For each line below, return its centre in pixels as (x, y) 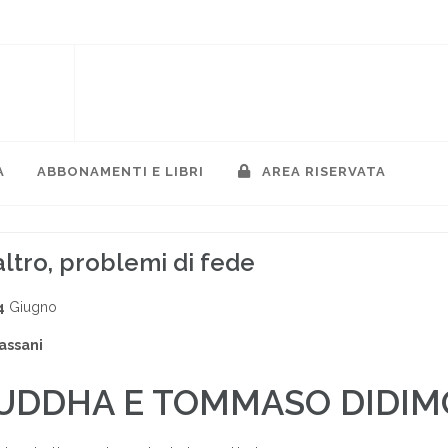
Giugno (31, 306)
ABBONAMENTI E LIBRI (120, 171)
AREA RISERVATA (322, 171)
